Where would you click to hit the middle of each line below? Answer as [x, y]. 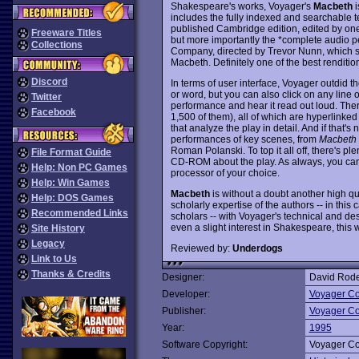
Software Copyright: [204, 345]
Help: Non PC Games [79, 167]
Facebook [54, 112]
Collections [57, 45]
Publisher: [184, 311]
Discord [49, 82]
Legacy [48, 244]
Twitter [46, 97]
